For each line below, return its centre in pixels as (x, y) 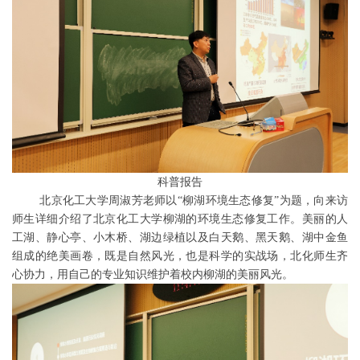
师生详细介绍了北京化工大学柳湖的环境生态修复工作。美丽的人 (180, 219)
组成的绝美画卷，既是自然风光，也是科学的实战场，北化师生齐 (180, 256)
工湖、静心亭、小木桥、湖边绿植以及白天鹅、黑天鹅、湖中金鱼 (180, 237)
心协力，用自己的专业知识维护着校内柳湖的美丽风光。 (153, 274)
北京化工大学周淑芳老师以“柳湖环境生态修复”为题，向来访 (180, 200)
